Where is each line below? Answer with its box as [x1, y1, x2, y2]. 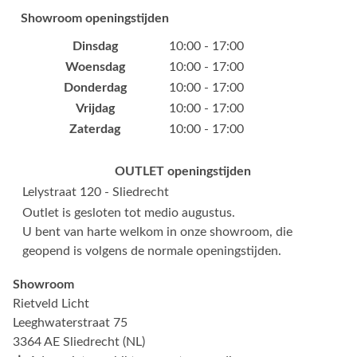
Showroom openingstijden [21, 11, 169, 25]
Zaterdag [69, 122, 120, 135]
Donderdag [63, 80, 127, 94]
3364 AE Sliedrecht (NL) [13, 335, 145, 348]
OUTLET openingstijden [114, 164, 251, 178]
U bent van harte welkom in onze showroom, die [22, 225, 292, 238]
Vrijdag [75, 101, 115, 115]
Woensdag [65, 60, 125, 73]
